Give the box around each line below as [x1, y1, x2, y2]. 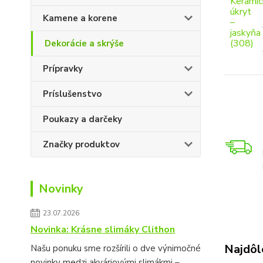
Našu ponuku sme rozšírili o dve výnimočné [31, 242, 201, 254]
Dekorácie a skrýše [45, 38, 124, 49]
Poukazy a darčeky [43, 113, 122, 125]
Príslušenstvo [43, 88, 102, 100]
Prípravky [43, 63, 83, 75]
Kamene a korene [43, 12, 117, 24]
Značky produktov [43, 139, 120, 150]
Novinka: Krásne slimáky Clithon [31, 223, 175, 236]
